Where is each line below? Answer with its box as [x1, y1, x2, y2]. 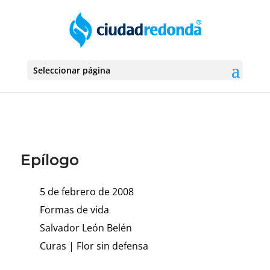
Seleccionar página [33, 64, 110, 76]
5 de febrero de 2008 [39, 185, 134, 198]
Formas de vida [39, 203, 109, 216]
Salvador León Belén [39, 221, 132, 234]
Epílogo [20, 151, 79, 169]
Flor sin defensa [76, 239, 148, 253]
